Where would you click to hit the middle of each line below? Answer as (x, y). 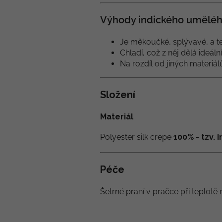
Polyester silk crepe (137, 137)
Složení (118, 95)
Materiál (117, 117)
